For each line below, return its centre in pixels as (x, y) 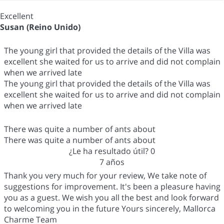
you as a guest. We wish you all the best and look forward (111, 197)
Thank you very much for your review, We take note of (105, 175)
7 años (112, 162)
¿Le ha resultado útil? (109, 151)
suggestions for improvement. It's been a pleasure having (112, 186)
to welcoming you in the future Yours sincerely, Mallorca (110, 208)
